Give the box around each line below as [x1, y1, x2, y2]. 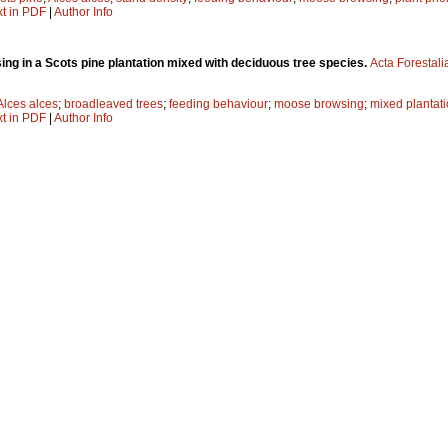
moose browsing [274, 97, 364, 112]
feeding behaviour [169, 97, 268, 112]
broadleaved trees [64, 97, 163, 112]
